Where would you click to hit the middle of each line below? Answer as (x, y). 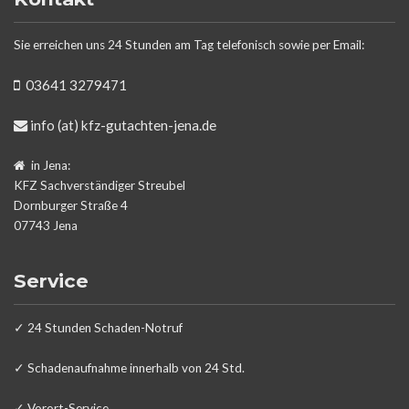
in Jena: (51, 166)
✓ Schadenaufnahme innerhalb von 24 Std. (129, 367)
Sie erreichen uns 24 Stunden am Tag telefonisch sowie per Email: (189, 45)
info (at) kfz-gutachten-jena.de (122, 126)
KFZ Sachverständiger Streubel (100, 186)
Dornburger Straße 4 (71, 206)
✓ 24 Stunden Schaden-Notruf (98, 327)
